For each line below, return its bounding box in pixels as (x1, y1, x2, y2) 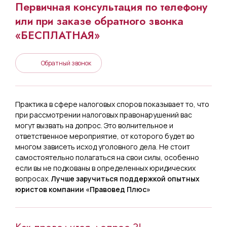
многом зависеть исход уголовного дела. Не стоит (15, 141, 190, 152)
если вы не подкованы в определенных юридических (15, 163, 196, 173)
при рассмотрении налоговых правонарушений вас (15, 109, 192, 120)
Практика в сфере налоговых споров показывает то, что (15, 99, 209, 109)
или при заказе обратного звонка (15, 13, 183, 29)
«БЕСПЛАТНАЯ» (15, 27, 103, 43)
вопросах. (15, 173, 51, 183)
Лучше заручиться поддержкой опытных (51, 173, 200, 183)
